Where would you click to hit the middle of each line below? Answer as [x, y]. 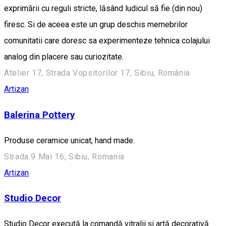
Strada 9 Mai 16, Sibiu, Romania [64, 156]
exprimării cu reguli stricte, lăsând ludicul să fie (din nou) [103, 9]
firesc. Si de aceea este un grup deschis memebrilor [96, 25]
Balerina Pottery [39, 115]
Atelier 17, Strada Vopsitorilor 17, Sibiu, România [97, 73]
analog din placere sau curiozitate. [65, 57]
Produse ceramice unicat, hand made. [69, 140]
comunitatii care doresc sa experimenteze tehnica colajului [107, 41]
